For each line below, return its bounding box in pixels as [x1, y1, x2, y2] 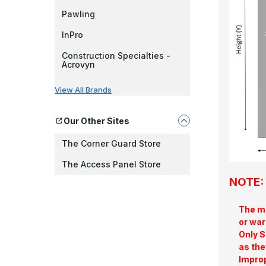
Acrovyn [62, 59, 95, 69]
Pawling [62, 9, 95, 19]
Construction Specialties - [62, 50, 170, 61]
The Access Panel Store [62, 159, 161, 169]
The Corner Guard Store [62, 138, 161, 148]
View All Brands [55, 85, 112, 94]
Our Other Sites [64, 115, 129, 126]
